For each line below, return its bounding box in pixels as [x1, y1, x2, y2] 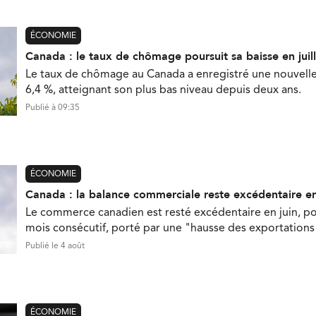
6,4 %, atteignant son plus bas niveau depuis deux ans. [25, 84, 301, 96]
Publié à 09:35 [25, 103, 80, 112]
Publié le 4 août [25, 241, 85, 250]
